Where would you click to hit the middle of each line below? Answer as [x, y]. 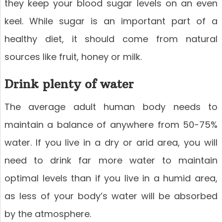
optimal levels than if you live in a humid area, [111, 178]
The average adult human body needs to [111, 107]
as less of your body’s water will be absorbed [111, 196]
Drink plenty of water [69, 84]
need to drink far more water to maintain [111, 161]
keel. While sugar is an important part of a [111, 21]
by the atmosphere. [48, 214]
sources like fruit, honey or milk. [73, 57]
